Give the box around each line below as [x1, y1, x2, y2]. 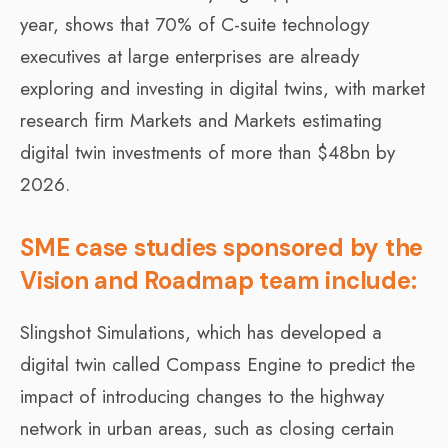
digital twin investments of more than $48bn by [20, 138, 395, 166]
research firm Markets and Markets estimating [20, 106, 382, 134]
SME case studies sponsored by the [20, 231, 424, 263]
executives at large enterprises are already [20, 42, 359, 70]
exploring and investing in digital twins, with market [20, 74, 425, 102]
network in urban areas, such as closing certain [20, 414, 394, 442]
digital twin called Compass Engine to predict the [20, 350, 415, 378]
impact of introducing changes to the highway [20, 382, 384, 410]
